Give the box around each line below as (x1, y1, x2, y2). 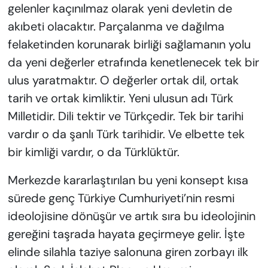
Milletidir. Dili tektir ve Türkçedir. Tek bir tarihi (7, 108, 243, 124)
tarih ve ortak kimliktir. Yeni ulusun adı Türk (7, 90, 233, 106)
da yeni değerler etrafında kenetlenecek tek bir (7, 54, 259, 71)
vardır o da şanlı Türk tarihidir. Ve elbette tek (7, 126, 245, 142)
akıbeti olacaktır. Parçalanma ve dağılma (7, 19, 224, 35)
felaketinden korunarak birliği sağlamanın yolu (7, 36, 251, 53)
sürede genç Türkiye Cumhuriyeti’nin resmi (7, 190, 234, 206)
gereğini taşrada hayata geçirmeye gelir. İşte (7, 226, 245, 242)
